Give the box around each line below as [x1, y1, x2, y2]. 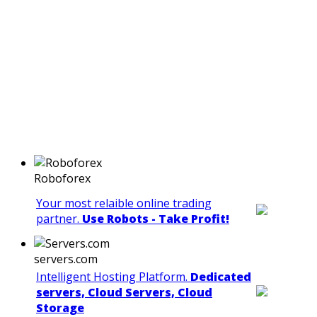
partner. [36, 211, 82, 227]
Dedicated [190, 269, 251, 285]
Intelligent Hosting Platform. [36, 269, 190, 285]
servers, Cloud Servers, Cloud [36, 284, 212, 301]
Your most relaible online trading [36, 195, 212, 212]
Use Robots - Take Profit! [82, 211, 229, 227]
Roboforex [34, 171, 91, 187]
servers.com [34, 251, 98, 267]
